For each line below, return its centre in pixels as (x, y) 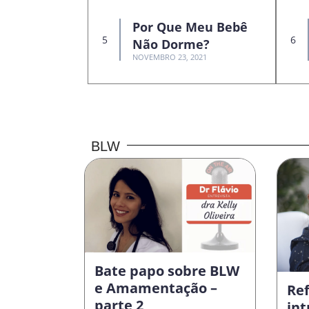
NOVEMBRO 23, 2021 (170, 57)
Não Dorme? (171, 44)
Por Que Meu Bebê (190, 27)
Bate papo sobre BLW (167, 271)
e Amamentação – (156, 288)
